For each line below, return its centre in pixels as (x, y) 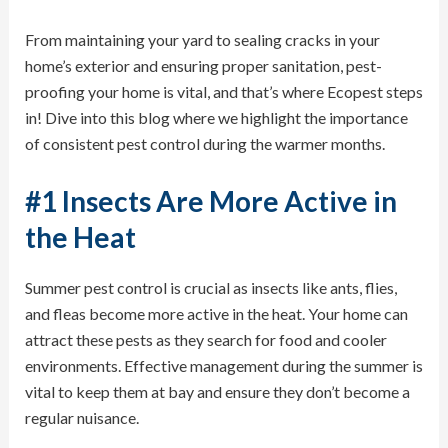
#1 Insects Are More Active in (210, 200)
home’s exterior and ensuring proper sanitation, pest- (203, 66)
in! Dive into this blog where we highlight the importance (216, 118)
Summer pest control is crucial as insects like (177, 287)
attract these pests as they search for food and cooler (205, 339)
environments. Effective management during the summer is (223, 365)
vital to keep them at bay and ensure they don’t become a (217, 391)
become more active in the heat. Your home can (246, 313)
